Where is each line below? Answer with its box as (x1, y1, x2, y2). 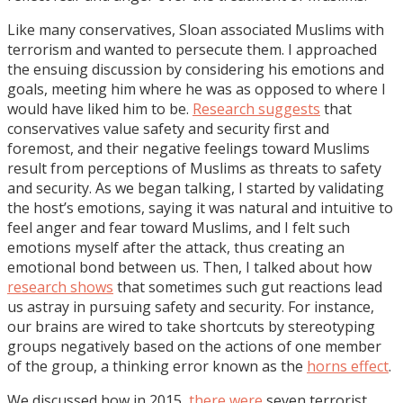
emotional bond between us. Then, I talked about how (7, 256, 372, 277)
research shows (7, 276, 113, 297)
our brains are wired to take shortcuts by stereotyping (7, 316, 375, 336)
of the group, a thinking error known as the (7, 355, 307, 376)
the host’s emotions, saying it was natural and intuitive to (7, 197, 393, 218)
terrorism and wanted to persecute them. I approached (7, 39, 377, 59)
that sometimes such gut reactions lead (113, 276, 382, 297)
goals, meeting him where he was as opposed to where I (7, 78, 386, 99)
